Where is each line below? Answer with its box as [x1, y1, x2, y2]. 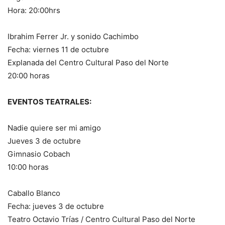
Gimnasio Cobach [8, 149, 70, 159]
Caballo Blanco [8, 188, 60, 198]
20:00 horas [8, 71, 50, 81]
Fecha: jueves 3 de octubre [8, 201, 104, 211]
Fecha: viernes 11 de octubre [8, 45, 109, 55]
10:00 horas [8, 162, 49, 172]
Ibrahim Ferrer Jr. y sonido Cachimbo [8, 32, 139, 42]
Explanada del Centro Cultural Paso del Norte [8, 58, 169, 68]
